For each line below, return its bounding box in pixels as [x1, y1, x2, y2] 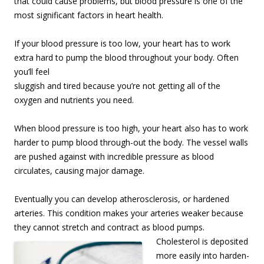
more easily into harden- [156, 250, 249, 262]
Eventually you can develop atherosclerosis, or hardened [14, 193, 229, 205]
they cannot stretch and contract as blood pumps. [14, 222, 204, 233]
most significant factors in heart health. [14, 9, 163, 21]
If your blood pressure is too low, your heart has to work [14, 38, 230, 49]
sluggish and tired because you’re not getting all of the [14, 80, 220, 92]
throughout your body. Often [129, 52, 239, 64]
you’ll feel [14, 66, 49, 78]
